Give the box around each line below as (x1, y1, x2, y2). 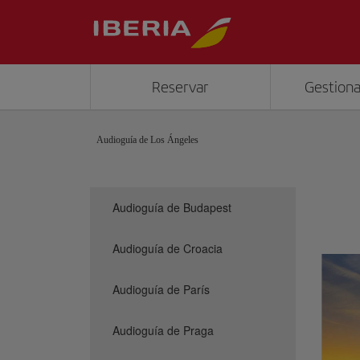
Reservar (152, 78, 209, 96)
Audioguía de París (112, 281, 210, 297)
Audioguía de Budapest (112, 199, 231, 215)
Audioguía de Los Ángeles (96, 134, 198, 145)
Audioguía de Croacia (112, 240, 223, 256)
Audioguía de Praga (112, 322, 214, 338)
